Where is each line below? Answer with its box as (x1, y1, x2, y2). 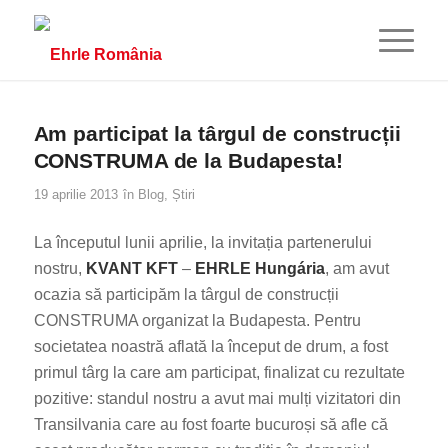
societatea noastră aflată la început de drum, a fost (33, 337, 388, 355)
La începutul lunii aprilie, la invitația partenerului (33, 233, 372, 251)
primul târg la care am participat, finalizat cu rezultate (33, 363, 405, 381)
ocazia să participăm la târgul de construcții (33, 285, 339, 303)
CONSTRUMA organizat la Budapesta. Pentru (33, 311, 361, 329)
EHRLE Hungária (194, 259, 325, 277)
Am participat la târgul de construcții (33, 122, 401, 145)
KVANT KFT (85, 259, 178, 277)
